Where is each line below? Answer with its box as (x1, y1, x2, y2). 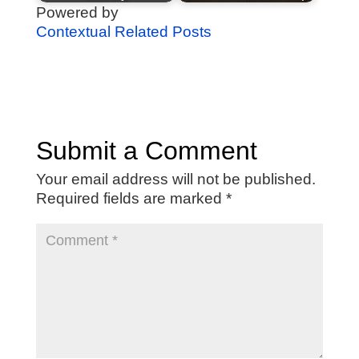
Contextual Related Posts (35, 23, 212, 41)
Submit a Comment (35, 136, 257, 166)
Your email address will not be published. (35, 171, 316, 188)
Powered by (35, 4, 119, 22)
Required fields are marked (35, 190, 226, 208)
